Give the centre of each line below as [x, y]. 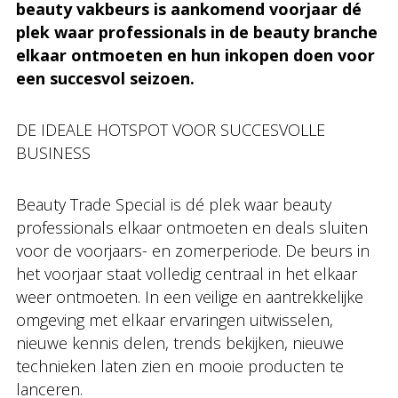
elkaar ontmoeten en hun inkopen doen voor [195, 55]
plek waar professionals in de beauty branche [197, 32]
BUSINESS [53, 153]
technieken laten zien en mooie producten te [180, 366]
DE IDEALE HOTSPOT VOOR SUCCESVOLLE [171, 130]
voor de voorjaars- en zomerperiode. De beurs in [193, 251]
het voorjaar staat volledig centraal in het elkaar [187, 274]
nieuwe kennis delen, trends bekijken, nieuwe [180, 343]
